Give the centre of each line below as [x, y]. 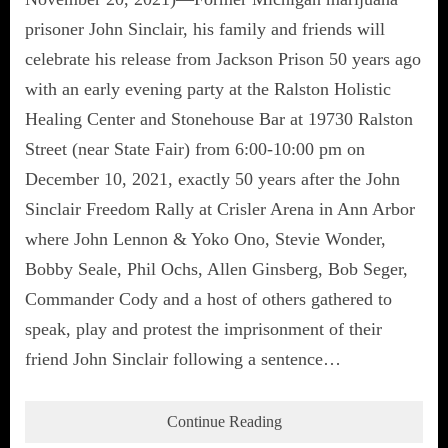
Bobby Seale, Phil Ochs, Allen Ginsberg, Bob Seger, [216, 268]
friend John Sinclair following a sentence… [183, 358]
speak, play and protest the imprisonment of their [203, 328]
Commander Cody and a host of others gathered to [208, 298]
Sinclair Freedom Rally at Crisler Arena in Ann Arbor [220, 208]
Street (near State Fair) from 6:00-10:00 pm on [195, 148]
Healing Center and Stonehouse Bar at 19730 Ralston [219, 118]
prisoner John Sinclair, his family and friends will [205, 28]
